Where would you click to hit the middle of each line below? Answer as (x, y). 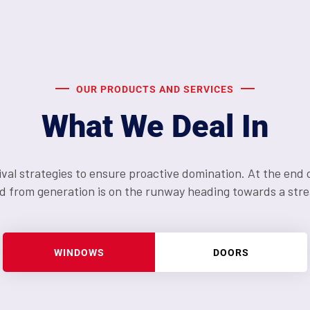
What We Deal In (155, 126)
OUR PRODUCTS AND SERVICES (155, 89)
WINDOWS (79, 252)
